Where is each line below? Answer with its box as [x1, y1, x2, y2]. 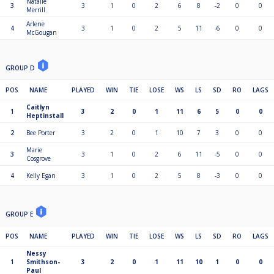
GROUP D [6, 64, 37, 73]
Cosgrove [26, 154, 51, 163]
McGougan [26, 28, 57, 37]
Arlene [26, 20, 45, 29]
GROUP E [6, 210, 35, 219]
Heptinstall [26, 111, 64, 120]
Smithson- [26, 257, 60, 267]
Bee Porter [26, 128, 55, 138]
